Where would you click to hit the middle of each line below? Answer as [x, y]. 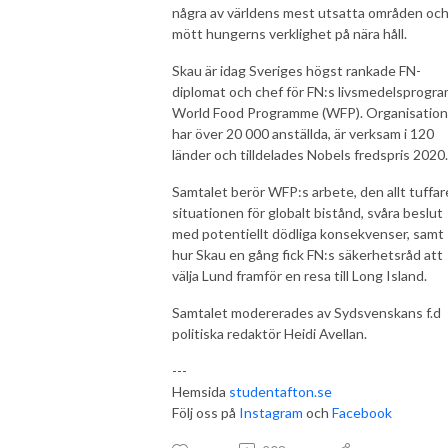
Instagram [271, 412]
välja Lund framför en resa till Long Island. [299, 275]
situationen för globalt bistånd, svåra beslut [307, 212]
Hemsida [200, 391]
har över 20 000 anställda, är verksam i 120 [303, 133]
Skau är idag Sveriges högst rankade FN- [296, 70]
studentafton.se [280, 391]
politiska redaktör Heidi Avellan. [269, 333]
